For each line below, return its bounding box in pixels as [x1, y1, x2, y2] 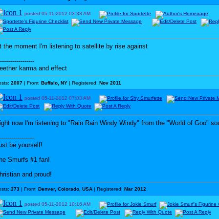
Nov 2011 [99, 80, 121, 86]
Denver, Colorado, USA [38, 186, 92, 192]
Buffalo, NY [41, 80, 67, 86]
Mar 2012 [124, 186, 146, 192]
